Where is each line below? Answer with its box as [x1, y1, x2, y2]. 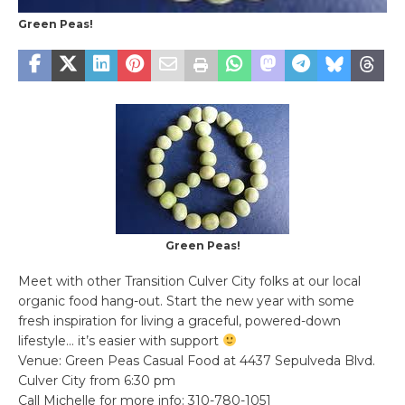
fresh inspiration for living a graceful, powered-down [18, 312, 341, 329]
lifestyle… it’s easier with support [18, 332, 222, 349]
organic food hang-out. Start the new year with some [18, 292, 354, 309]
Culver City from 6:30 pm [18, 372, 175, 389]
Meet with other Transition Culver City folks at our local [18, 272, 361, 289]
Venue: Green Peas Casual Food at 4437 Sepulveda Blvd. [18, 352, 375, 369]
